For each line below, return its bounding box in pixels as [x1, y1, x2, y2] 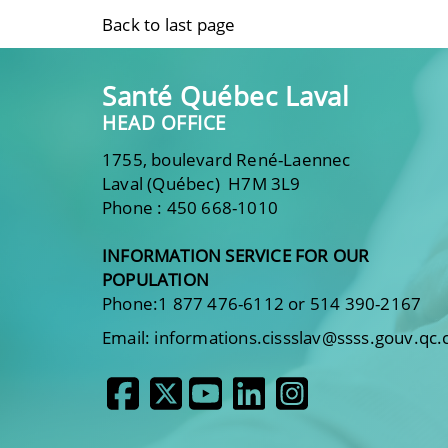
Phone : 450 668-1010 [102, 195, 278, 219]
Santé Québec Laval [102, 78, 349, 114]
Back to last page [102, 13, 236, 36]
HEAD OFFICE [102, 109, 227, 136]
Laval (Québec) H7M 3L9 [102, 171, 301, 195]
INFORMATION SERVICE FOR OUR [102, 243, 370, 267]
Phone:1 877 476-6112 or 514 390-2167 [102, 291, 422, 315]
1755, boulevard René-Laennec [102, 147, 351, 171]
